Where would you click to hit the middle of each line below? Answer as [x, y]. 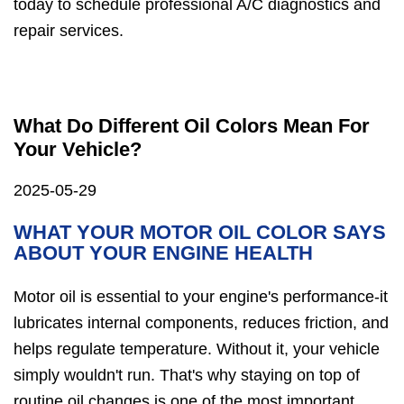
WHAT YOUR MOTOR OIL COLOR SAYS [200, 233]
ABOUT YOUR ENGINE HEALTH [163, 253]
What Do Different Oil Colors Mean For [192, 125]
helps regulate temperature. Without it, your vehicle [197, 349]
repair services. [69, 30]
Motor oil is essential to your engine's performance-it [201, 297]
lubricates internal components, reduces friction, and [201, 323]
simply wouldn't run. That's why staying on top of [187, 376]
